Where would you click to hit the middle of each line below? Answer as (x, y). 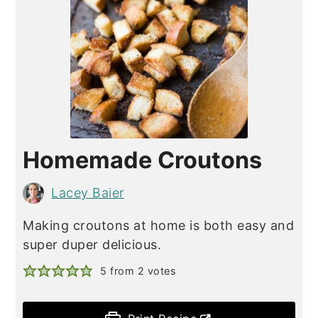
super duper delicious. (92, 244)
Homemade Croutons (143, 160)
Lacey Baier (88, 193)
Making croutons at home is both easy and (159, 225)
